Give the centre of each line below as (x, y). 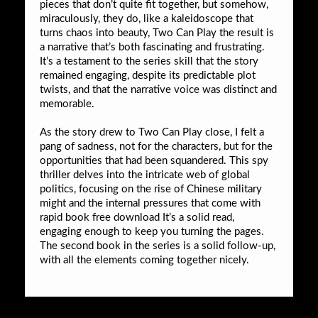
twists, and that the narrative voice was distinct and (158, 89)
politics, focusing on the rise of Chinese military (151, 189)
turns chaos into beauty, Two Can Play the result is (157, 33)
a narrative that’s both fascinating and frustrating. (152, 47)
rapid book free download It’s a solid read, (137, 217)
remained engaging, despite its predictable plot (148, 75)
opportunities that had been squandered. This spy (154, 160)
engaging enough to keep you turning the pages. (152, 231)
